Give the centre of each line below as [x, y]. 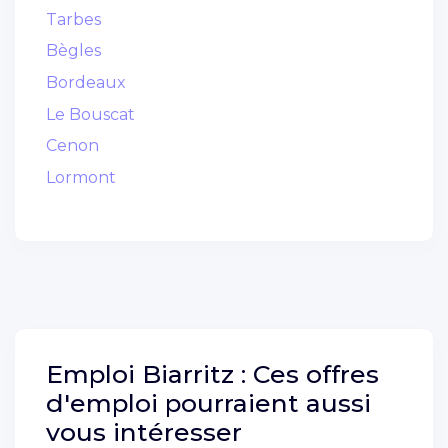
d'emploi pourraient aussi [208, 402]
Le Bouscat [90, 114]
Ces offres [315, 373]
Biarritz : [197, 373]
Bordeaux [85, 83]
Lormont [80, 177]
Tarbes [73, 19]
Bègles [73, 51]
